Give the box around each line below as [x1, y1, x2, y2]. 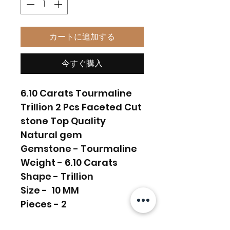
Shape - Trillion [21, 169, 93, 183]
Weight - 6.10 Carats [21, 156, 118, 169]
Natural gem [21, 128, 82, 141]
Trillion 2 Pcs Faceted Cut [21, 100, 142, 113]
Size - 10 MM [21, 183, 79, 197]
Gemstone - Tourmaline [21, 142, 137, 155]
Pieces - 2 [21, 197, 67, 210]
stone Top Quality [21, 114, 106, 127]
